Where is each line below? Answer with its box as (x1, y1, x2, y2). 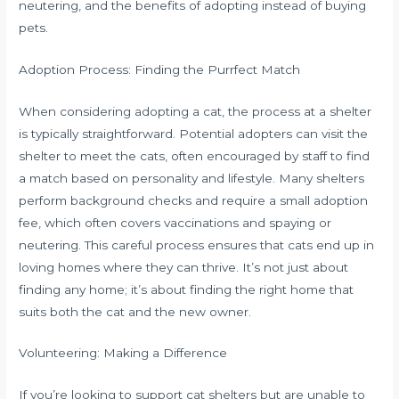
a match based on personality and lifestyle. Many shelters (19, 170, 365, 185)
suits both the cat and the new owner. (19, 304, 252, 319)
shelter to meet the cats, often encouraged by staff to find (19, 148, 370, 163)
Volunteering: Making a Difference (19, 346, 228, 361)
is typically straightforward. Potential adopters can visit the (19, 126, 369, 141)
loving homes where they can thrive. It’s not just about (19, 259, 349, 274)
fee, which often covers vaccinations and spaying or (19, 215, 332, 230)
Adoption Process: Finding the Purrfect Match (19, 61, 301, 77)
